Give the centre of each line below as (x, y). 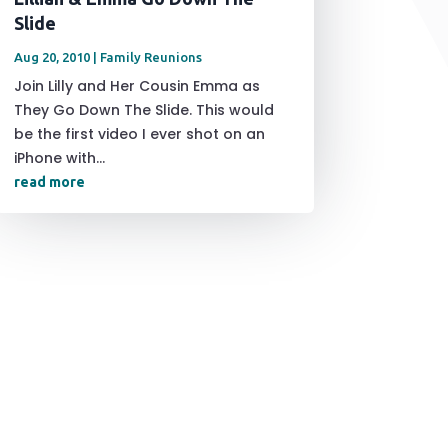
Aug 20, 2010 (51, 57)
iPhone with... (59, 158)
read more (49, 182)
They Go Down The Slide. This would (143, 110)
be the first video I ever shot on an (139, 134)
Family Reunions (150, 57)
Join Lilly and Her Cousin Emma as (136, 86)
